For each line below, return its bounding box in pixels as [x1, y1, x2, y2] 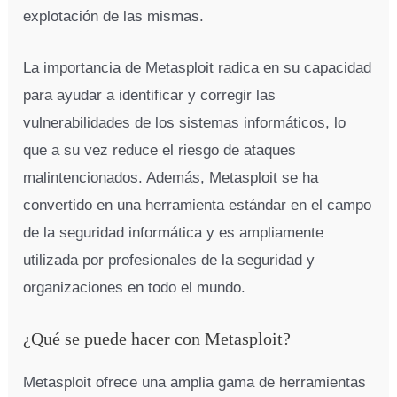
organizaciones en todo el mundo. [23, 279, 246, 297]
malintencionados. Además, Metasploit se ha [23, 169, 319, 187]
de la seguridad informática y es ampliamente [23, 224, 324, 242]
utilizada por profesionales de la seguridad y [23, 252, 315, 269]
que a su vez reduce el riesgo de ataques [23, 142, 297, 160]
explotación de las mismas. [23, 8, 205, 26]
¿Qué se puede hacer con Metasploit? [23, 328, 292, 348]
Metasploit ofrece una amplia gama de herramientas [23, 373, 367, 391]
